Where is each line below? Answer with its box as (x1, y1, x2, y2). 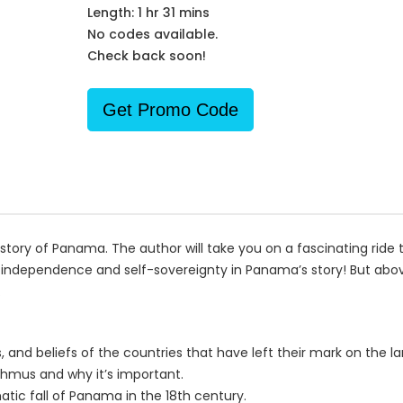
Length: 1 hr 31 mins (86, 4, 210, 22)
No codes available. (86, 25, 218, 43)
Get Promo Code (102, 100, 238, 120)
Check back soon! (86, 47, 206, 65)
